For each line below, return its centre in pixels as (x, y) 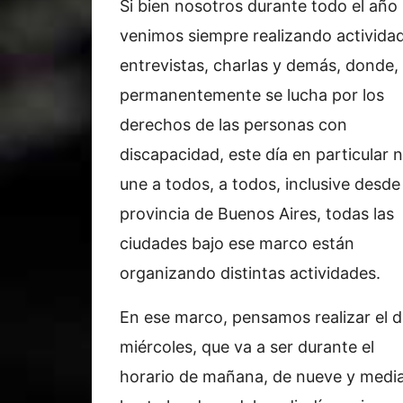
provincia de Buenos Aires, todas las (257, 213)
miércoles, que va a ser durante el (247, 346)
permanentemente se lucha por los (252, 94)
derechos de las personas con (233, 124)
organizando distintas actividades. (250, 273)
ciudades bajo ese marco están (237, 243)
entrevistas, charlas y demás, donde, (259, 65)
